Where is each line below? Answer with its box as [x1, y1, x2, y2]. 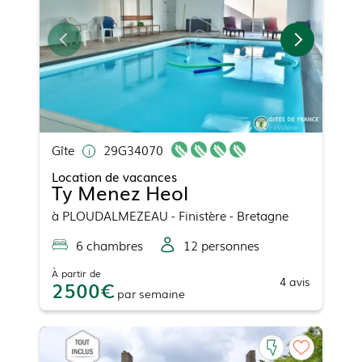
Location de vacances [52, 167, 177, 186]
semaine [139, 285, 185, 302]
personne [198, 236, 254, 255]
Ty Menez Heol [52, 178, 188, 207]
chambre [83, 236, 137, 255]
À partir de [52, 266, 101, 281]
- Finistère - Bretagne [168, 206, 288, 225]
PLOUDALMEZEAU [62, 206, 168, 225]
